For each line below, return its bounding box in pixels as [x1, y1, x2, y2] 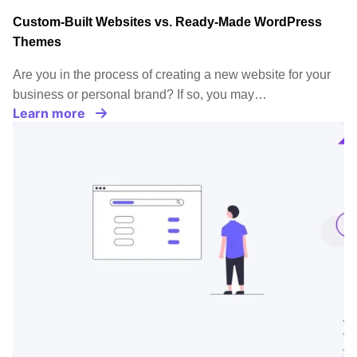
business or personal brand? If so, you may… [13, 88, 267, 102]
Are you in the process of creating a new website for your [13, 68, 331, 82]
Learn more [13, 105, 85, 122]
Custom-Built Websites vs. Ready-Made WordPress [13, 15, 322, 29]
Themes [13, 35, 61, 49]
